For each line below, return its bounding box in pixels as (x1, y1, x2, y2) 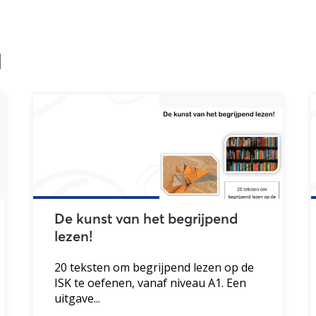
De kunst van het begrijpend (54, 212, 238, 226)
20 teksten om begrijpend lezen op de (54, 259, 255, 275)
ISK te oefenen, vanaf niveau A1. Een (54, 274, 247, 291)
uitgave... (54, 290, 101, 306)
